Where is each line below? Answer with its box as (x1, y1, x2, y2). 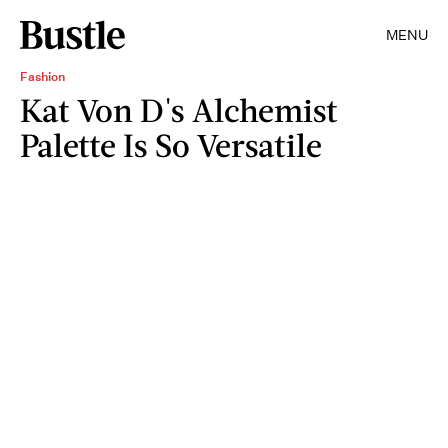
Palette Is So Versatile (20, 125, 322, 164)
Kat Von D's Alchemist (20, 90, 338, 129)
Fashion (20, 68, 65, 85)
